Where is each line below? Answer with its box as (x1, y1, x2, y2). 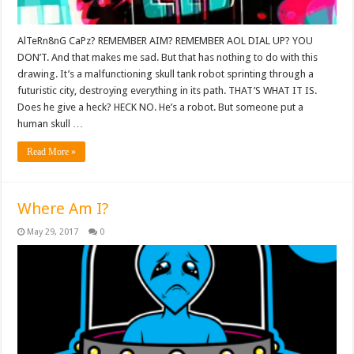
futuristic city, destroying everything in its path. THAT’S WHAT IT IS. (17, 85, 318, 97)
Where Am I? (17, 199, 110, 219)
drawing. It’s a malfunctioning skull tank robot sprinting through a (17, 68, 314, 81)
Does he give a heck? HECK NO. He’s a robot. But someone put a (17, 101, 304, 114)
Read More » (27, 146, 77, 158)
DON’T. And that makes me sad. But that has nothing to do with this (17, 51, 318, 64)
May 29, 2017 (27, 227, 79, 238)
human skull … (17, 118, 84, 130)
